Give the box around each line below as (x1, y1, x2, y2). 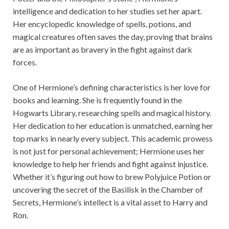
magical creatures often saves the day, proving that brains (13, 32, 213, 42)
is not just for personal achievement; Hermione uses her (13, 146, 204, 156)
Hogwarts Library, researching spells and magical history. (13, 108, 211, 118)
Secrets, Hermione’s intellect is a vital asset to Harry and (13, 197, 208, 208)
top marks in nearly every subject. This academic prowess (13, 133, 213, 144)
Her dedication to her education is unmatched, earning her (13, 121, 213, 131)
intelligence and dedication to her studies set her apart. (13, 6, 202, 16)
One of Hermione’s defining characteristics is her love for (13, 82, 211, 93)
